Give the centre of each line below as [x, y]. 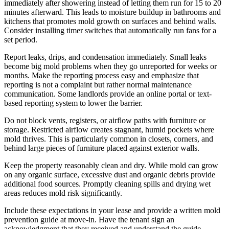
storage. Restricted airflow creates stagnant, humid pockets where [109, 129]
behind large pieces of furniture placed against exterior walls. [102, 148]
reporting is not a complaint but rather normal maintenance [98, 84]
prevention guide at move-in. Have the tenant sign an [89, 219]
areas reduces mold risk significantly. [63, 193]
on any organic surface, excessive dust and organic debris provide [110, 174]
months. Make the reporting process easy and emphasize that [101, 75]
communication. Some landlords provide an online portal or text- [108, 94]
